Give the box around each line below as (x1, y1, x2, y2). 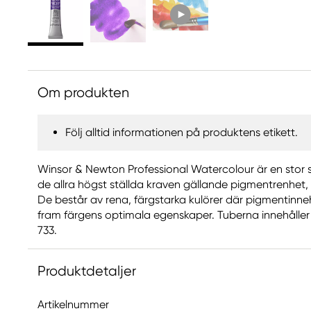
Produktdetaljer (37, 263, 136, 279)
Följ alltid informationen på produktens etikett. (65, 126, 298, 139)
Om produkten (37, 85, 129, 101)
